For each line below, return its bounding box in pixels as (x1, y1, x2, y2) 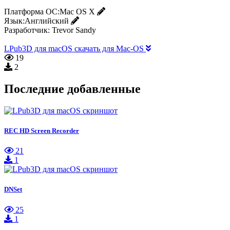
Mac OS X (60, 7, 95, 16)
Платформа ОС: (4, 7, 60, 16)
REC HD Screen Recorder (4, 127, 79, 135)
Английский (25, 16, 69, 26)
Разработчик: (4, 26, 50, 35)
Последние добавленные (4, 82, 141, 96)
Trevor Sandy (52, 26, 96, 35)
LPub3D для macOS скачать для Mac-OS (4, 44, 146, 53)
